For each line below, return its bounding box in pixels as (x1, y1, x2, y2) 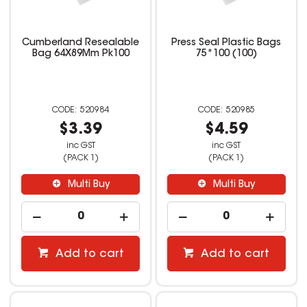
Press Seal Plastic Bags (171, 38, 282, 49)
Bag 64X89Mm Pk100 (32, 49, 130, 60)
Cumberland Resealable (22, 38, 140, 49)
